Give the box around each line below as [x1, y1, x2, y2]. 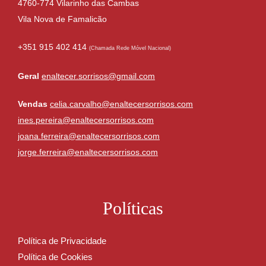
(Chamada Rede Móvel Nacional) [89, 45, 171, 51]
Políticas [103, 198, 163, 218]
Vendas [18, 99, 47, 109]
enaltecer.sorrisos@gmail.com [42, 71, 155, 81]
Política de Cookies [18, 252, 93, 262]
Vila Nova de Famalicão [18, 14, 107, 24]
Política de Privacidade [18, 236, 106, 246]
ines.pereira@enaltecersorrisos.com [18, 115, 154, 125]
